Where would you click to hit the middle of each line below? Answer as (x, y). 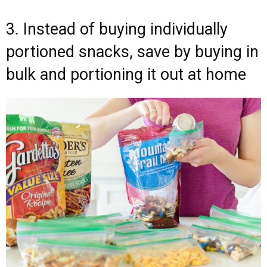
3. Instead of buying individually (117, 29)
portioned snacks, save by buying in (132, 52)
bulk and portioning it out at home (126, 74)
